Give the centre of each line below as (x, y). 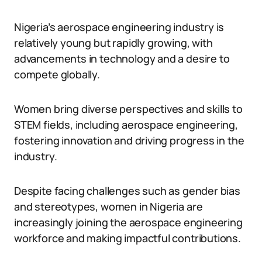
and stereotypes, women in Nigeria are (108, 206)
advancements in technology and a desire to (122, 58)
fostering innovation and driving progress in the (129, 140)
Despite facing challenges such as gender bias (127, 191)
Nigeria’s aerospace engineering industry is (119, 27)
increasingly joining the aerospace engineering (128, 222)
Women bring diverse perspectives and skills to (128, 109)
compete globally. (57, 74)
